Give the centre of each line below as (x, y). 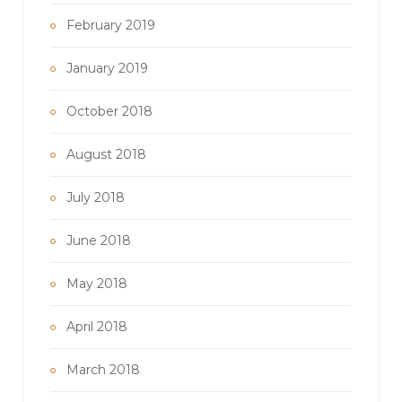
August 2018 (106, 154)
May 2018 (97, 283)
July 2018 (96, 197)
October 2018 (109, 111)
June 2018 (99, 240)
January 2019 (107, 68)
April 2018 (97, 326)
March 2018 (103, 369)
